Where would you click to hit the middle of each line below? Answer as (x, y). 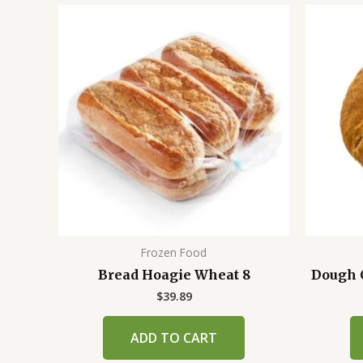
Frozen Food (174, 253)
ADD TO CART (174, 338)
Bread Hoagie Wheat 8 (174, 275)
